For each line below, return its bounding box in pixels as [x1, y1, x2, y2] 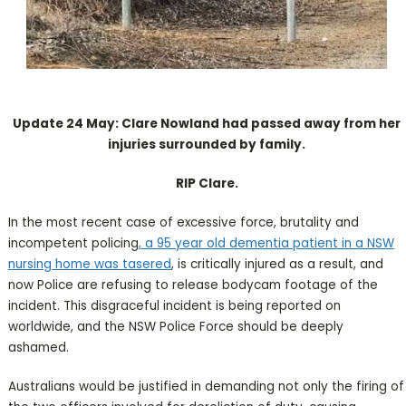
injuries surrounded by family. [108, 136, 306, 154]
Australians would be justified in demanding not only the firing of [7, 378, 404, 396]
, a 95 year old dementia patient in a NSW [138, 235, 394, 253]
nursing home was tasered [7, 256, 171, 274]
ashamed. [7, 339, 69, 357]
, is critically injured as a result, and [170, 256, 383, 274]
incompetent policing [7, 235, 139, 253]
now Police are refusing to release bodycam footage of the [7, 276, 378, 295]
